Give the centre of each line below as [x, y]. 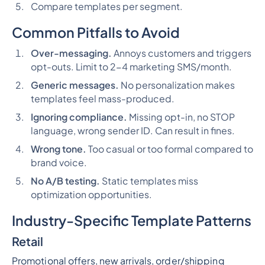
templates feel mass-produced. [102, 98]
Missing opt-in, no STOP [181, 117]
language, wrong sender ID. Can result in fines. [132, 130]
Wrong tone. [58, 149]
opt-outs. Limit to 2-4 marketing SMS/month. [131, 67]
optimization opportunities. [91, 194]
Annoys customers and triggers [181, 53]
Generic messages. [75, 85]
